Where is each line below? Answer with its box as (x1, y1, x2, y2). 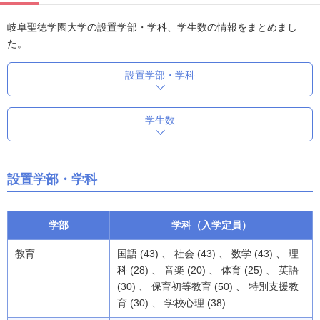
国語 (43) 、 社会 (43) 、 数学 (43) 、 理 (117, 248, 299, 259)
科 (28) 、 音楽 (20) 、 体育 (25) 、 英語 (117, 264, 299, 276)
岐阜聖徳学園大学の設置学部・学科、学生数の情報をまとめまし (7, 21, 297, 33)
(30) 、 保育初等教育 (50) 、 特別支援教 (117, 281, 299, 292)
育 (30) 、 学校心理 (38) (117, 297, 226, 309)
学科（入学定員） (171, 219, 251, 231)
